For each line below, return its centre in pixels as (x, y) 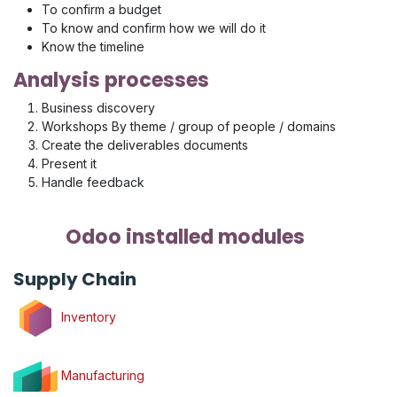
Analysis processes (111, 81)
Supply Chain (75, 280)
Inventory (87, 316)
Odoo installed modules (185, 237)
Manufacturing (101, 375)
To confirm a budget (101, 10)
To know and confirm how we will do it (154, 28)
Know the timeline (93, 47)
